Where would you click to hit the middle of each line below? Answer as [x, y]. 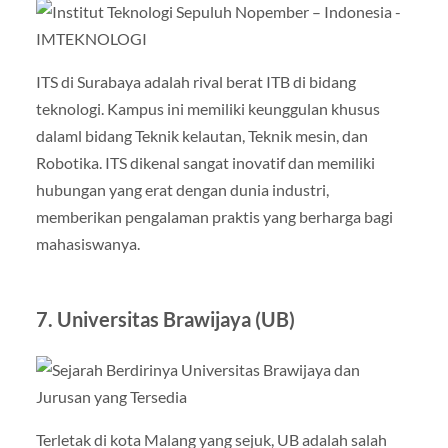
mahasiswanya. [87, 244]
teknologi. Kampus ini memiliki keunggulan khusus [207, 109]
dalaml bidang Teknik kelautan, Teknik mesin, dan [201, 136]
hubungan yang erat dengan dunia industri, [182, 190]
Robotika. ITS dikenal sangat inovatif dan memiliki [205, 163]
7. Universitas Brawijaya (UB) [165, 319]
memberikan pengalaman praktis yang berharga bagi [214, 217]
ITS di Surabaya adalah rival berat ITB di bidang [195, 82]
